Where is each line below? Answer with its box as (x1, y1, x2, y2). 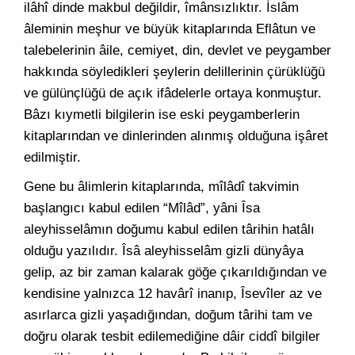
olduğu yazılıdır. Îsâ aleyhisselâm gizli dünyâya (24, 243, 303, 258)
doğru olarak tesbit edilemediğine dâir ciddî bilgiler (24, 329, 320, 344)
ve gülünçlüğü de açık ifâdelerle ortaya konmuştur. (24, 86, 322, 101)
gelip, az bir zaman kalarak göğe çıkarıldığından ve (24, 265, 326, 280)
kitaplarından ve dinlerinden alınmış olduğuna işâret (24, 128, 328, 143)
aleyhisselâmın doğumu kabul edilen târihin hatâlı (24, 222, 315, 237)
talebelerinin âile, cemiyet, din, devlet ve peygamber (24, 43, 331, 58)
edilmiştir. (24, 150, 81, 165)
